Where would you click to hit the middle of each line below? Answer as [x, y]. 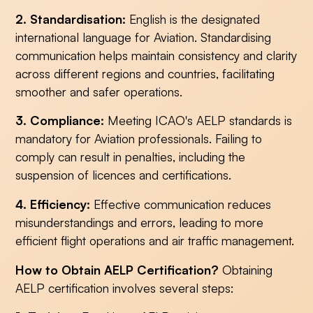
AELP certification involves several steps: [125, 287]
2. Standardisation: [71, 19]
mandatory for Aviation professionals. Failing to [139, 139]
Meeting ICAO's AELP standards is [198, 121]
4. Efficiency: [53, 204]
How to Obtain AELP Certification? [117, 269]
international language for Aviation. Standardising [144, 37]
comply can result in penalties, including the [131, 157]
